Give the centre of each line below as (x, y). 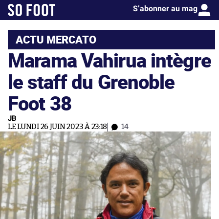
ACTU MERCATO (56, 39)
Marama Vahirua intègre (109, 60)
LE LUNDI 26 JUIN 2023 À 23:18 (58, 127)
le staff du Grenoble (91, 81)
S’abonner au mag (165, 9)
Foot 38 (40, 103)
